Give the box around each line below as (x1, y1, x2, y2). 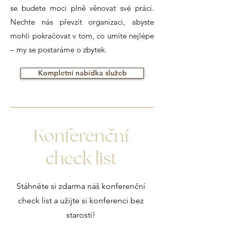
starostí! (66, 210, 95, 220)
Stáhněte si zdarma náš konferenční (16, 181, 145, 191)
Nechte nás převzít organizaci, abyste (10, 17, 154, 27)
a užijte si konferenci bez (54, 196, 144, 205)
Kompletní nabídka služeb (37, 68, 127, 78)
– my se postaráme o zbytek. (10, 45, 107, 54)
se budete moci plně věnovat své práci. (10, 3, 154, 13)
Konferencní (33, 128, 129, 146)
